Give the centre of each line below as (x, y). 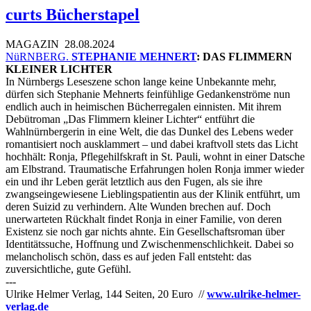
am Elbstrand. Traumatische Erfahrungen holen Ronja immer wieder (155, 169)
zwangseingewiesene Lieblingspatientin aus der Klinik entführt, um (153, 194)
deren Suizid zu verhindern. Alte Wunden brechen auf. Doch (138, 207)
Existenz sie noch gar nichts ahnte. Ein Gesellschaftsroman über (145, 232)
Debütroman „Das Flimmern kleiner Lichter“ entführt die (130, 119)
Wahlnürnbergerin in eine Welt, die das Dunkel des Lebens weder (149, 132)
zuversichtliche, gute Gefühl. (70, 269)
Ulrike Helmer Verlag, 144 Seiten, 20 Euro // (106, 294)
